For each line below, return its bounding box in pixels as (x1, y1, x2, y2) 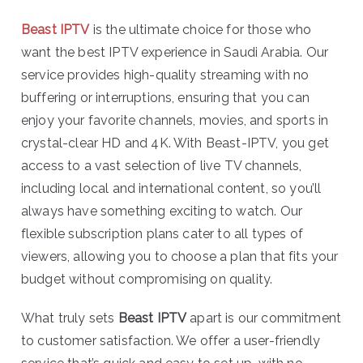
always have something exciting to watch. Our (21, 203, 303, 219)
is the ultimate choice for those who (89, 22, 312, 37)
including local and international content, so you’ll (21, 181, 322, 196)
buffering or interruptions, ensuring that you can (21, 90, 310, 105)
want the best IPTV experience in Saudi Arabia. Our (21, 45, 329, 60)
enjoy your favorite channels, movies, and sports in (21, 113, 329, 128)
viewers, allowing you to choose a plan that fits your (21, 249, 339, 264)
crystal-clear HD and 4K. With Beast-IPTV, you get (21, 135, 329, 151)
